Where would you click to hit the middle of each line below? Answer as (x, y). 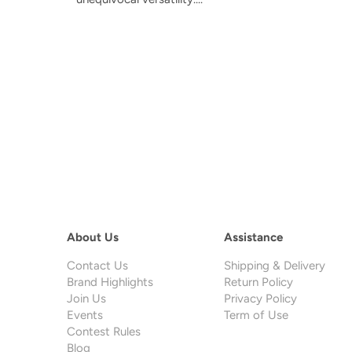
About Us (92, 238)
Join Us (86, 299)
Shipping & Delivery (274, 266)
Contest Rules (103, 332)
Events (84, 315)
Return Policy (258, 282)
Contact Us (97, 266)
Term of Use (256, 315)
